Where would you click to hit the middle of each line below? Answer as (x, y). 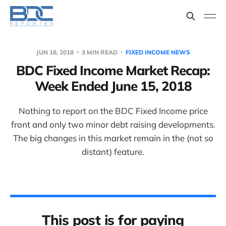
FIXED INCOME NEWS (158, 52)
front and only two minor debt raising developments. (113, 124)
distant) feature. (113, 152)
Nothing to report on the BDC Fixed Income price (113, 111)
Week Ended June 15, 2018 (113, 86)
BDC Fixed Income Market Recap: (113, 70)
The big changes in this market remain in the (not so (113, 138)
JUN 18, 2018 (55, 52)
